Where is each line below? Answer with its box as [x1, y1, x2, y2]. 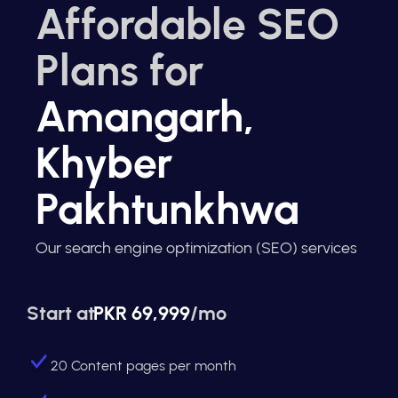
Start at [27, 301, 95, 326]
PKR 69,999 [93, 301, 190, 326]
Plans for [36, 44, 203, 97]
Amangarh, [36, 91, 254, 143]
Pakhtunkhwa [36, 183, 299, 235]
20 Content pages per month [51, 357, 236, 375]
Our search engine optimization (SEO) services [36, 238, 357, 259]
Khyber [36, 137, 172, 189]
